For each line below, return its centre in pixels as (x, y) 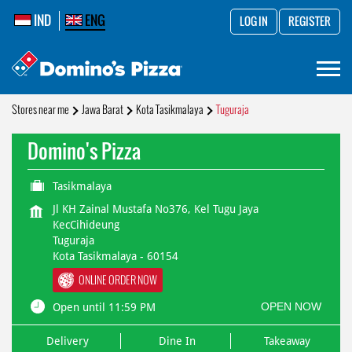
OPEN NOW (291, 306)
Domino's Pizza (84, 151)
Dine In (177, 341)
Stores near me (40, 110)
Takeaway (287, 341)
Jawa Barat (103, 110)
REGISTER (310, 21)
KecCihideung (86, 225)
